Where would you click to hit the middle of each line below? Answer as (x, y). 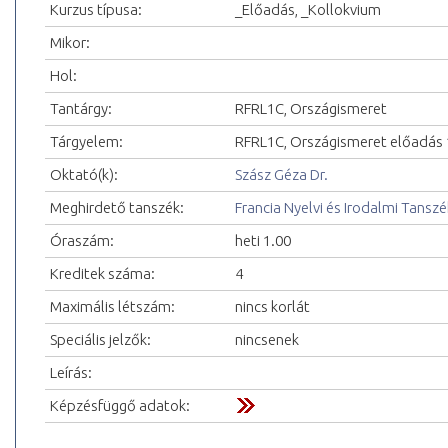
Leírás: (71, 373)
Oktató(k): (84, 175)
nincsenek (267, 340)
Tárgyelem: (86, 142)
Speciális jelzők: (100, 340)
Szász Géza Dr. (281, 175)
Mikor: (70, 43)
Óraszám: (82, 241)
